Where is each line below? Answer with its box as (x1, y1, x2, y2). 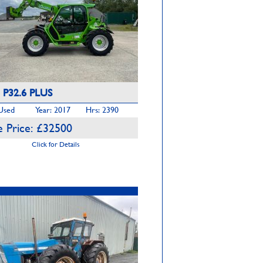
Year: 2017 (35, 103, 70, 116)
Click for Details (32, 139, 80, 149)
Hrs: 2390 (86, 103, 119, 116)
